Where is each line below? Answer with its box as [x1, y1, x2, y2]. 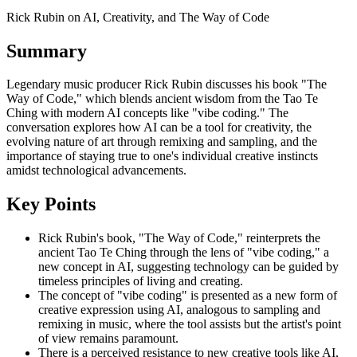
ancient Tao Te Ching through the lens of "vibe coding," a [38, 245, 329, 260]
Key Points [6, 194, 96, 215]
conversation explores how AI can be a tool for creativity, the [6, 120, 312, 135]
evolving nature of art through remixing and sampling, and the [6, 135, 317, 149]
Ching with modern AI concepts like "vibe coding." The [6, 106, 288, 120]
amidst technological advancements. [6, 163, 186, 178]
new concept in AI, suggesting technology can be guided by [38, 260, 339, 274]
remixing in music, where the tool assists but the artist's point [38, 317, 341, 331]
